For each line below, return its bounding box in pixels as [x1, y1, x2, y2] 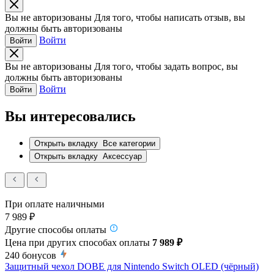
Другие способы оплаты [5, 224, 106, 235]
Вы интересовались [5, 108, 136, 124]
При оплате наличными [5, 198, 105, 209]
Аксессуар [103, 151, 142, 161]
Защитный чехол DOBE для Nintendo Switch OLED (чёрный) [5, 261, 259, 272]
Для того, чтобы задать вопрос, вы [94, 61, 238, 72]
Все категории [103, 138, 155, 148]
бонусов [22, 250, 56, 261]
